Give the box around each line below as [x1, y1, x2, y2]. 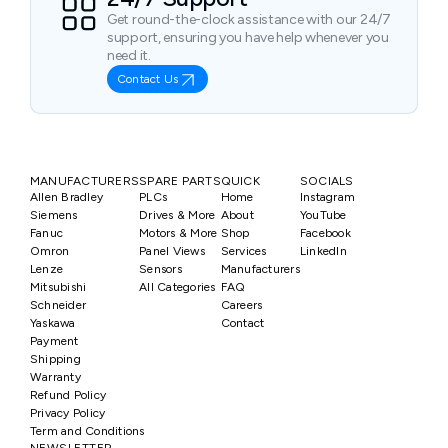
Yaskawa [30, 316, 76, 330]
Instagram [299, 190, 356, 204]
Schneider [30, 298, 87, 312]
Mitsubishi [30, 280, 87, 294]
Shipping [30, 352, 81, 366]
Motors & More [139, 226, 218, 240]
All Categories [139, 280, 216, 294]
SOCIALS [299, 174, 354, 188]
